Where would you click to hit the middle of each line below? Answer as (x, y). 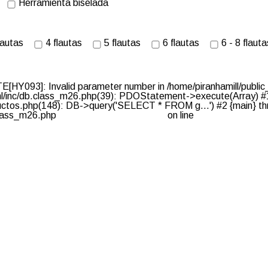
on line (181, 115)
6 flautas (181, 43)
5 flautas (122, 43)
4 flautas (64, 43)
